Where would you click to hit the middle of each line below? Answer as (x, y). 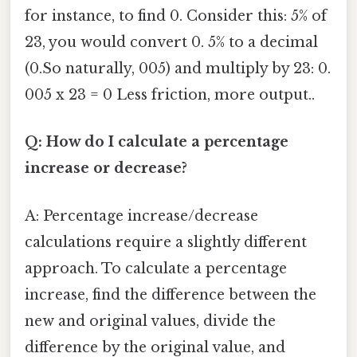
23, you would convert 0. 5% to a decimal (171, 43)
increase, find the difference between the (171, 294)
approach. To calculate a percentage (156, 268)
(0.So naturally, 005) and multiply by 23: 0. (178, 69)
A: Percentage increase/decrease (141, 216)
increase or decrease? (106, 169)
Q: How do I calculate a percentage (157, 142)
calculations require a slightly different (166, 242)
